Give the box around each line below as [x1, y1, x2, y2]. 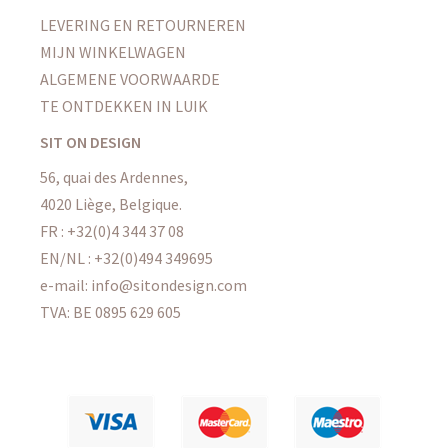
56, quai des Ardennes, [40, 167, 188, 188]
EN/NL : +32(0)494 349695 [40, 248, 213, 269]
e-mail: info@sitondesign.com [40, 275, 247, 296]
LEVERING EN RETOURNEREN [40, 15, 246, 36]
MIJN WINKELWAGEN [40, 42, 186, 63]
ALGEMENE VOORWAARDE [40, 69, 220, 90]
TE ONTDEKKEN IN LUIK [40, 96, 208, 117]
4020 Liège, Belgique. [40, 194, 182, 215]
